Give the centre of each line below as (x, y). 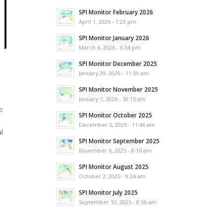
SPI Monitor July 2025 (109, 192)
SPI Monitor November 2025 (119, 89)
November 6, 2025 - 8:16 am (115, 150)
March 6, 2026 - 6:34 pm (110, 47)
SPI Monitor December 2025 (118, 63)
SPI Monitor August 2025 (114, 166)
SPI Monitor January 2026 (114, 38)
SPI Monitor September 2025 (119, 141)
